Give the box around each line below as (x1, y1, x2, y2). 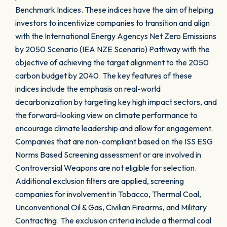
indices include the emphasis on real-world (15, 84, 161, 94)
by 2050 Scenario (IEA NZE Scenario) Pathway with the (15, 44, 210, 54)
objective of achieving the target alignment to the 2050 (15, 57, 209, 67)
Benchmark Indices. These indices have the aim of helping (15, 5, 213, 15)
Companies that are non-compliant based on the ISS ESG (15, 136, 213, 146)
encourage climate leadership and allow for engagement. (15, 123, 213, 133)
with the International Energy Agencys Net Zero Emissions (15, 31, 216, 41)
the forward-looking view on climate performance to (15, 110, 198, 120)
